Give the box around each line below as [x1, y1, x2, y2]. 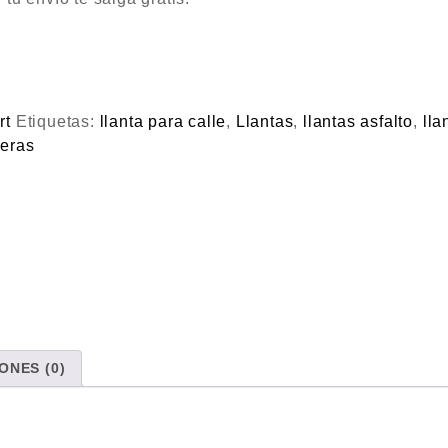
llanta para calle [99, 113, 227, 130]
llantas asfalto [303, 113, 414, 130]
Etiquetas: [15, 113, 100, 130]
